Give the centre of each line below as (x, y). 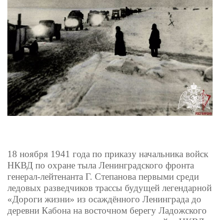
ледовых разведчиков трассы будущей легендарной (110, 188)
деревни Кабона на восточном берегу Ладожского (107, 211)
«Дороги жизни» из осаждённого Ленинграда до (104, 199)
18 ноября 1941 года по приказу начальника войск (108, 154)
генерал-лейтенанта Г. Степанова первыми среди (103, 177)
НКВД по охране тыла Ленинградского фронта (101, 165)
